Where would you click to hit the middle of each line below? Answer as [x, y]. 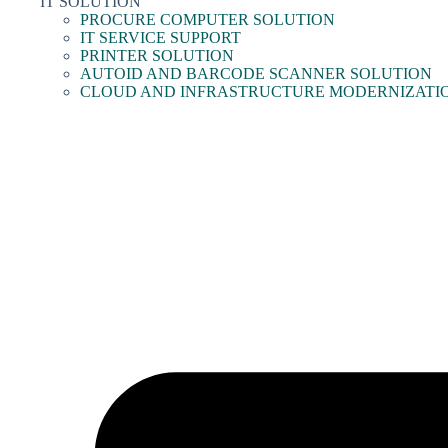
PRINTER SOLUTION [157, 56]
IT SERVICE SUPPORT [160, 38]
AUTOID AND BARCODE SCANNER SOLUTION [256, 74]
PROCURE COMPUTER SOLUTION [207, 20]
